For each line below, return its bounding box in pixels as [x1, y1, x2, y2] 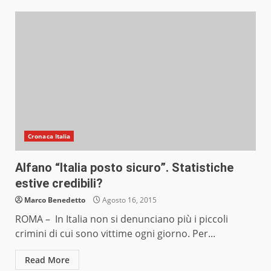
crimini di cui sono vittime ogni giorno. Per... [15, 227, 215, 241]
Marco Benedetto [24, 195, 85, 206]
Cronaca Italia [28, 132, 71, 141]
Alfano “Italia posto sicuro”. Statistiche [15, 160, 233, 175]
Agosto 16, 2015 [100, 195, 157, 206]
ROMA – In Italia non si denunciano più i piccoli [15, 212, 228, 226]
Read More [25, 254, 70, 266]
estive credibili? [15, 176, 103, 191]
